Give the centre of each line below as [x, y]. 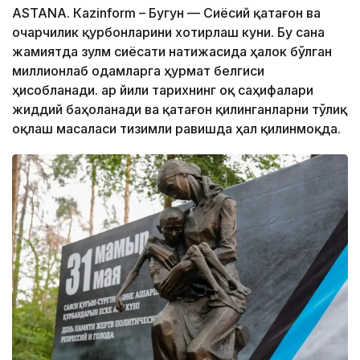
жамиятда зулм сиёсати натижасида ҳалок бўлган [172, 52]
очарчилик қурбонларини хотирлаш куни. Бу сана [168, 33]
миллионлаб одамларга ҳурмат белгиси [138, 71]
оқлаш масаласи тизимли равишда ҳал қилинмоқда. [176, 129]
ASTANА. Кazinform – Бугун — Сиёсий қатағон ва [166, 13]
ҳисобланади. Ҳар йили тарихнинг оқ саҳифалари [163, 90]
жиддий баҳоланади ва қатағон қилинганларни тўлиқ [180, 110]
